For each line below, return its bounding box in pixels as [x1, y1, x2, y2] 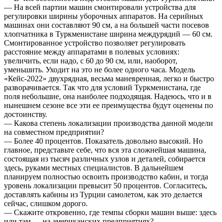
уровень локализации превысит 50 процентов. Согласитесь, [4, 181, 207, 190]
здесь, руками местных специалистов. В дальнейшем [4, 163, 183, 172]
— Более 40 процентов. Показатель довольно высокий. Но [4, 136, 203, 145]
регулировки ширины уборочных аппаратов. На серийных [4, 11, 203, 20]
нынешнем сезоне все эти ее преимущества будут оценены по [4, 101, 213, 110]
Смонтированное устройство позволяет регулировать [4, 38, 185, 47]
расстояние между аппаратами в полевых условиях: [4, 47, 179, 56]
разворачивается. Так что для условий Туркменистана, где [4, 83, 201, 92]
